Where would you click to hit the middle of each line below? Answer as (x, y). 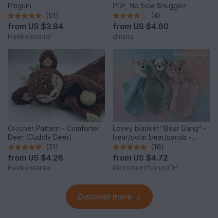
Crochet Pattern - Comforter (54, 128)
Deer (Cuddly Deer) (40, 137)
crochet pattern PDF (146, 146)
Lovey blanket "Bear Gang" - (160, 128)
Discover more (105, 197)
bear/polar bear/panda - (152, 137)
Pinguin (19, 6)
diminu (123, 36)
